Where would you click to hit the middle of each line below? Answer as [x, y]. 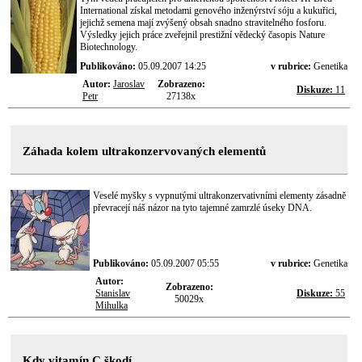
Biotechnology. [109, 47]
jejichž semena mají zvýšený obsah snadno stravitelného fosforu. [203, 23]
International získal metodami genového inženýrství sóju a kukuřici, [208, 11]
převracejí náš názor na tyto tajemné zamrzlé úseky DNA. [202, 208]
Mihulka [112, 305]
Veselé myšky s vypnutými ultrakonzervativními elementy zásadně [219, 196]
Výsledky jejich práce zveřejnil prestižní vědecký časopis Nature [202, 35]
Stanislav [113, 293]
